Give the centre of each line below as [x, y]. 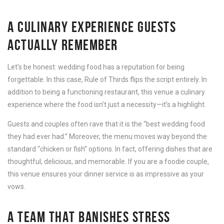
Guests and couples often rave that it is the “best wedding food [106, 124]
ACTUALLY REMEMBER [63, 44]
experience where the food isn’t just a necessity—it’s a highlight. [107, 104]
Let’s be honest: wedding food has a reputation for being [96, 67]
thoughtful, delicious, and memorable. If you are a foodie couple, [108, 161]
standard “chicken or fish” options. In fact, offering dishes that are [110, 149]
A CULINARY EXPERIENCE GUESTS [92, 26]
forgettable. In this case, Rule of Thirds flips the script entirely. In [107, 79]
